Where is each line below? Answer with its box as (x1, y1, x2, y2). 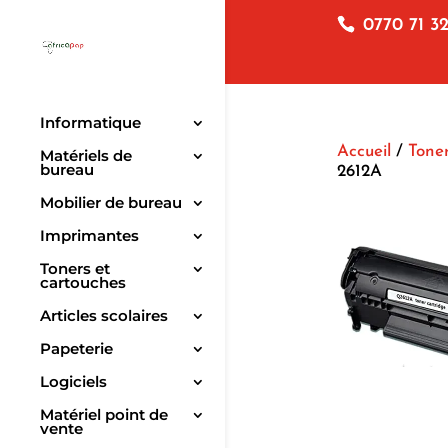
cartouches (40, 273, 126, 293)
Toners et (40, 259, 110, 279)
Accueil (336, 142, 391, 160)
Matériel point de (40, 405, 168, 425)
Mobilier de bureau (40, 193, 182, 213)
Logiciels (40, 372, 107, 392)
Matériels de (40, 146, 132, 166)
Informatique (40, 113, 141, 133)
